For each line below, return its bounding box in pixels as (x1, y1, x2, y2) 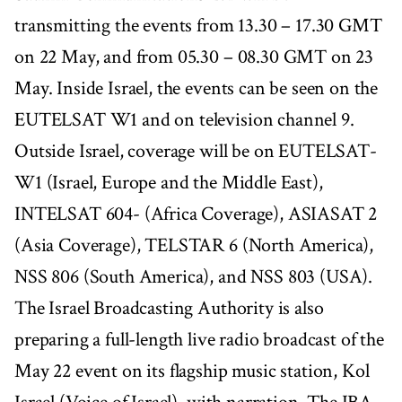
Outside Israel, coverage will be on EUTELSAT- (14, 138, 377, 165)
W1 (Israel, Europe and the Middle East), (14, 170, 323, 197)
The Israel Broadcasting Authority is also (14, 295, 324, 322)
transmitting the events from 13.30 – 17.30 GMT (14, 13, 382, 39)
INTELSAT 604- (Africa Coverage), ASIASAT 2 (14, 201, 378, 228)
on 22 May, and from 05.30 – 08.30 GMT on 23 (14, 44, 374, 71)
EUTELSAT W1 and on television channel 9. (14, 107, 354, 134)
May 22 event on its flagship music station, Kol (14, 358, 370, 385)
